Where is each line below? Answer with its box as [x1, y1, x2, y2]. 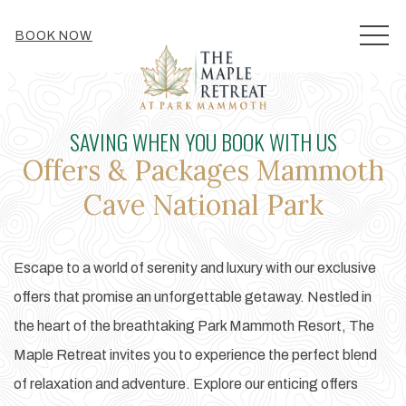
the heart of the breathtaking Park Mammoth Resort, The [14, 318, 374, 334]
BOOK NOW [15, 29, 92, 43]
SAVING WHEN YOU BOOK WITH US [69, 125, 337, 158]
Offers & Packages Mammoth [22, 153, 384, 188]
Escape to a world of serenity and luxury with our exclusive [14, 260, 376, 276]
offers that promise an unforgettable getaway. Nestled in [14, 289, 372, 305]
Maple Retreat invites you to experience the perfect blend [14, 347, 377, 363]
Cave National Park [82, 188, 324, 222]
